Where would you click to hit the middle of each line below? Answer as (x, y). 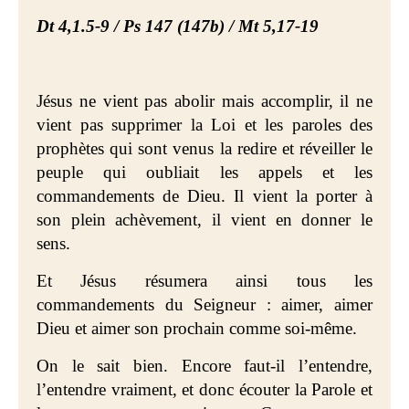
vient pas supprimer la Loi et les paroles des (204, 125)
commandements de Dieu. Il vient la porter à (204, 196)
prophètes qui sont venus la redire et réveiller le (204, 148)
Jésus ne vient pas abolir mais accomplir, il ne (204, 101)
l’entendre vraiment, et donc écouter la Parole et (204, 389)
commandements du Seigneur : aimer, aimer (204, 304)
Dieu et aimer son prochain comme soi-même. (197, 328)
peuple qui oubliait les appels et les (204, 172)
